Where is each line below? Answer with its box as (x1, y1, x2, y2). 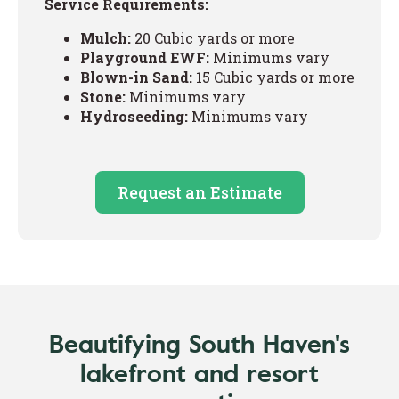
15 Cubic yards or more (192, 67, 354, 86)
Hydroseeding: (80, 106, 188, 126)
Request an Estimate (117, 181, 282, 203)
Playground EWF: (80, 47, 209, 67)
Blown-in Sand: (80, 67, 192, 86)
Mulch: (80, 28, 131, 47)
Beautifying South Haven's (49, 326, 350, 362)
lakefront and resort (80, 355, 319, 391)
